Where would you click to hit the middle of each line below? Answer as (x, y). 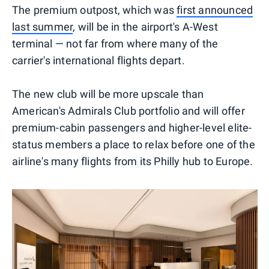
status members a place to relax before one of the (134, 144)
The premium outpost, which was (95, 10)
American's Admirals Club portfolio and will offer (128, 110)
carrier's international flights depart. (98, 60)
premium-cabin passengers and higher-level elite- (132, 127)
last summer (43, 26)
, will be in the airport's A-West (145, 26)
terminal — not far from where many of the (115, 43)
